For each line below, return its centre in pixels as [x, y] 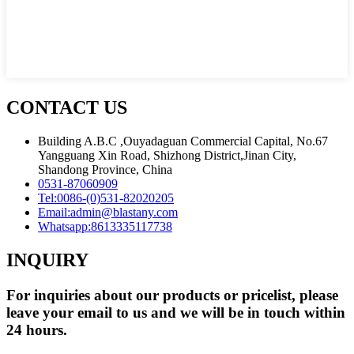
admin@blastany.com [124, 213]
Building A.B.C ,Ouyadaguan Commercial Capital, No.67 [183, 141]
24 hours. [37, 330]
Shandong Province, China [105, 170]
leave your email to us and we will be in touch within [176, 312]
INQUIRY [47, 260]
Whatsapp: [64, 227]
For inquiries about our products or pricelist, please [172, 295]
